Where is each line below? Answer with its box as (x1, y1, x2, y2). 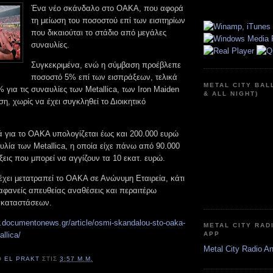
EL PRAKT (4, 255, 40, 263)
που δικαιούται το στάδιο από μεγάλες (31, 27, 166, 37)
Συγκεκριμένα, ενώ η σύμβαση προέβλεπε (31, 60, 181, 69)
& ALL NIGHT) (204, 90, 259, 97)
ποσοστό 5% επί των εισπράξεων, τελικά (31, 72, 177, 82)
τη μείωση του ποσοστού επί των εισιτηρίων (31, 15, 185, 25)
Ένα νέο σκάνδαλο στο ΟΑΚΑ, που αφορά (31, 3, 183, 13)
